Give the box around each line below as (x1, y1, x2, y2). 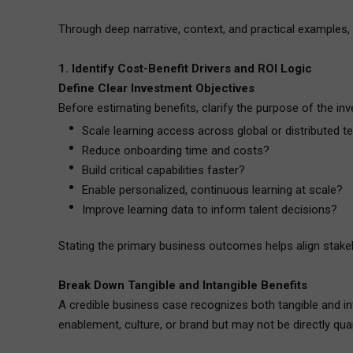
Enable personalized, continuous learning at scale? (82, 183, 343, 197)
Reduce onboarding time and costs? (82, 143, 269, 158)
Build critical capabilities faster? (82, 163, 245, 177)
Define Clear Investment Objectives (58, 81, 255, 95)
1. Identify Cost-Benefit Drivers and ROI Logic (58, 61, 312, 76)
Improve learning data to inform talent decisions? (82, 203, 337, 217)
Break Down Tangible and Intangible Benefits (58, 278, 307, 292)
